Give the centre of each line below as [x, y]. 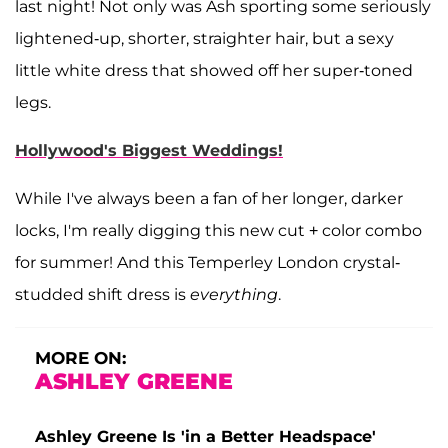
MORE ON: [80, 357]
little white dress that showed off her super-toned [214, 70]
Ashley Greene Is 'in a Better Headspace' [205, 436]
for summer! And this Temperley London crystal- [207, 262]
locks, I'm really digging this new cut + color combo [218, 230]
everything [234, 294]
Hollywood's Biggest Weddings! [149, 150]
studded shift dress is [102, 294]
